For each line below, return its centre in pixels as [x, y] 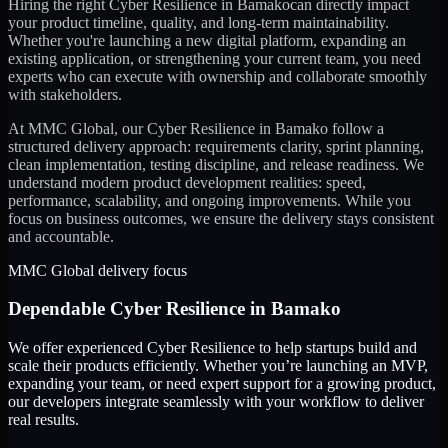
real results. [43, 420]
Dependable [59, 309]
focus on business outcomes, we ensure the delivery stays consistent [221, 218]
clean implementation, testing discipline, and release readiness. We [216, 164]
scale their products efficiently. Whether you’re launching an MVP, [218, 366]
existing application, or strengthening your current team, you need [214, 58]
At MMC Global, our [77, 128]
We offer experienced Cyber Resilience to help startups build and [212, 348]
